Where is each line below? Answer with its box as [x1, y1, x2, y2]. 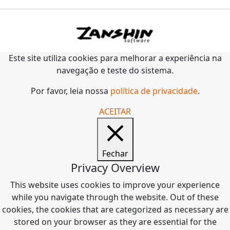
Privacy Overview [70, 160, 160, 176]
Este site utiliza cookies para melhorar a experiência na [8, 52, 222, 64]
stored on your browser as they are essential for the [13, 216, 217, 228]
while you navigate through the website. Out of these [11, 191, 219, 203]
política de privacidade [110, 85, 198, 97]
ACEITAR [99, 106, 131, 118]
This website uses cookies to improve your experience [10, 179, 220, 191]
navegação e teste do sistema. [56, 65, 174, 76]
